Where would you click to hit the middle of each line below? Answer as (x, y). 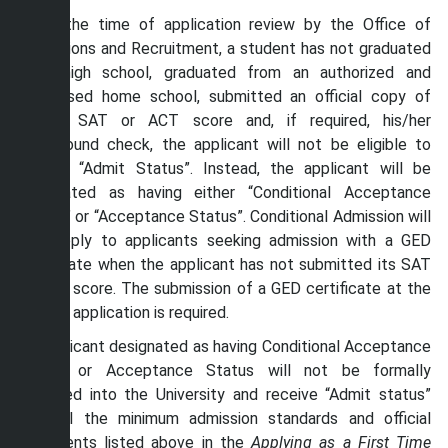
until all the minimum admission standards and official (224, 418)
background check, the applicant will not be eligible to (224, 144)
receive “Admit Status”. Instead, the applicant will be (224, 168)
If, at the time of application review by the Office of (224, 24)
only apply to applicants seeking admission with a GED (224, 240)
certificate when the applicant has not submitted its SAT (224, 264)
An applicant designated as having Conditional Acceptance (224, 346)
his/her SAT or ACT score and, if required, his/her (224, 120)
